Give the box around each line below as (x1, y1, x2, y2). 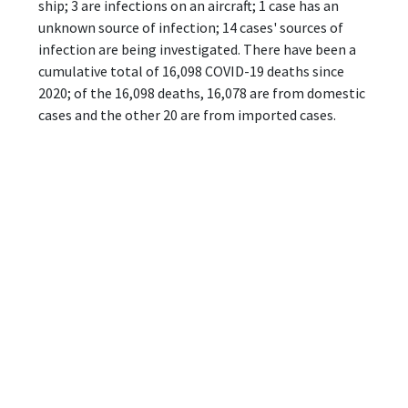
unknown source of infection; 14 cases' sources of (38, 17, 343, 36)
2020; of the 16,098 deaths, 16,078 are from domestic (38, 83, 365, 102)
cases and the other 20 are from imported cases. (38, 105, 336, 124)
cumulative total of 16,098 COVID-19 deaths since (38, 61, 344, 80)
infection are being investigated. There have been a (38, 39, 356, 58)
